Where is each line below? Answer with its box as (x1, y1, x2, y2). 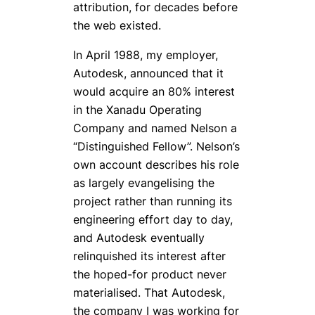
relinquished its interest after (73, 249, 226, 264)
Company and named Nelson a (73, 121, 237, 136)
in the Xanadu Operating (73, 103, 202, 117)
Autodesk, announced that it (73, 66, 224, 81)
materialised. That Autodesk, (73, 285, 225, 300)
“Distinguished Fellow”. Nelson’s (73, 139, 240, 154)
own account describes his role (73, 157, 239, 172)
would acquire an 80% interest (73, 84, 235, 99)
